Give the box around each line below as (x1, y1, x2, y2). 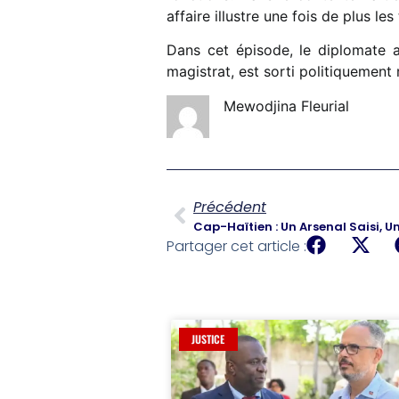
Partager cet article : (167, 235, 306, 256)
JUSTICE (191, 331, 225, 347)
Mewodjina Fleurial (224, 96, 349, 115)
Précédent (193, 196, 266, 217)
